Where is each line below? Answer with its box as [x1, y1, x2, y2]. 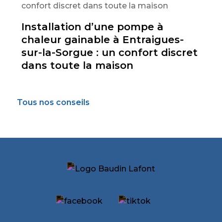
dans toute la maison [21, 59, 133, 71]
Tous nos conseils [16, 97, 90, 107]
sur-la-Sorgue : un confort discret [21, 46, 198, 58]
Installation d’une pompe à [21, 20, 164, 33]
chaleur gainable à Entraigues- [21, 33, 184, 46]
